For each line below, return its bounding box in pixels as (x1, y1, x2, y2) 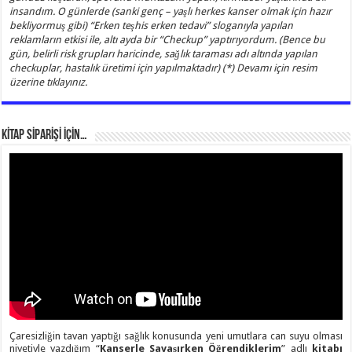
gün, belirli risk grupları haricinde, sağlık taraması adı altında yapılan (9, 48, 318, 60)
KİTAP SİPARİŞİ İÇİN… (2, 128, 88, 144)
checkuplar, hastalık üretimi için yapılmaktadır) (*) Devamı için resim (9, 62, 318, 75)
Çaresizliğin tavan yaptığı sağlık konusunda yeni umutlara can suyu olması (9, 329, 343, 342)
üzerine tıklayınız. (9, 76, 88, 89)
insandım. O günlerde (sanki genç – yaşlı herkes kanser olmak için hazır (9, 5, 332, 18)
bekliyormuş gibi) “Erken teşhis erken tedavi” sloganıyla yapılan (9, 20, 294, 32)
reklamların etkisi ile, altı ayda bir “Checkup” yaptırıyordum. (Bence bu (9, 34, 326, 46)
